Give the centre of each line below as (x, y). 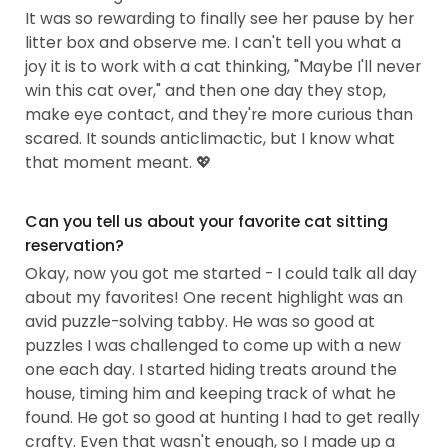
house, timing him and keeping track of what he (211, 393)
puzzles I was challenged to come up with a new (213, 345)
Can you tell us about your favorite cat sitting (207, 222)
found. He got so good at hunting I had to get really (223, 417)
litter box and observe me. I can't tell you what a (213, 43)
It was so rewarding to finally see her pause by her (220, 19)
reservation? (75, 246)
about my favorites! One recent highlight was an (214, 297)
